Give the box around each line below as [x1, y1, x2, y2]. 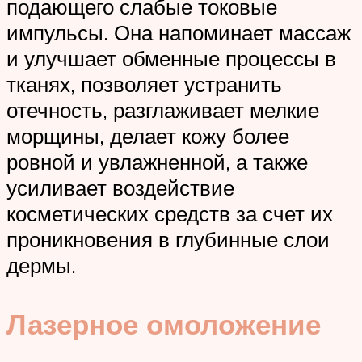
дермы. [6, 251, 76, 278]
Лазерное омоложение [6, 305, 321, 342]
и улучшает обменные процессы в [6, 44, 336, 71]
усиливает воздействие [6, 174, 234, 200]
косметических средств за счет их [6, 200, 333, 226]
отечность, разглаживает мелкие [6, 96, 319, 123]
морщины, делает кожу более [6, 122, 289, 149]
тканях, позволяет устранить [6, 70, 282, 97]
